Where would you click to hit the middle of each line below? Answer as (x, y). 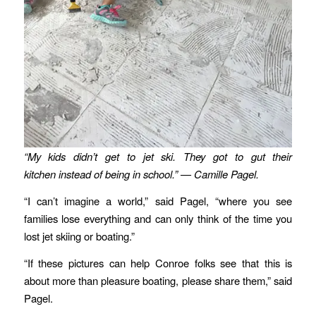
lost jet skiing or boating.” (80, 236)
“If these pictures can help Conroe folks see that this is (158, 262)
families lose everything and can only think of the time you (158, 218)
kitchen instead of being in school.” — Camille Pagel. (141, 174)
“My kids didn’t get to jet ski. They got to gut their (158, 157)
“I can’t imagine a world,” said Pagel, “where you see (158, 200)
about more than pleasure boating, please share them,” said (158, 280)
